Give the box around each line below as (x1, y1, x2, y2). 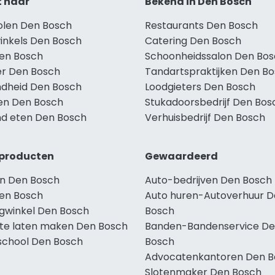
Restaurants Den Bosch (145, 18, 258, 33)
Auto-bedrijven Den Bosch (145, 172, 272, 187)
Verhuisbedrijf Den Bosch (145, 110, 265, 125)
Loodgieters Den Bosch (145, 79, 255, 94)
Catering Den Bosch (145, 33, 241, 48)
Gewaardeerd (145, 149, 218, 163)
